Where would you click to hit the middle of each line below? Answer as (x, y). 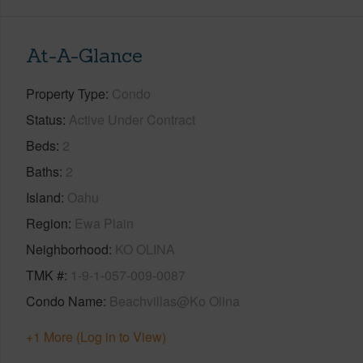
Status (44, 119)
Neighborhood (67, 249)
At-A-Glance (84, 55)
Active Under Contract (132, 119)
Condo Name (64, 301)
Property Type (66, 93)
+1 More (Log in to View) (96, 336)
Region (47, 223)
